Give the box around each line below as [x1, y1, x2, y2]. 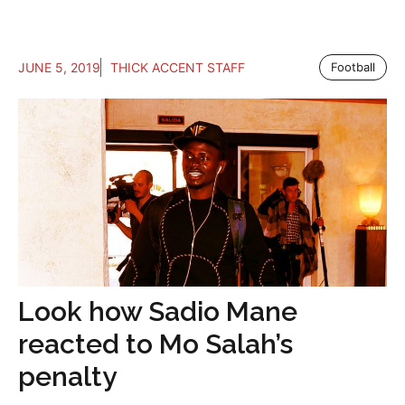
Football [331, 60, 375, 75]
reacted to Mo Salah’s [18, 328, 293, 361]
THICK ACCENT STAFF [110, 60, 245, 76]
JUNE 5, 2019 [18, 60, 100, 76]
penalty [18, 361, 117, 393]
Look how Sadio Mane [18, 296, 297, 328]
